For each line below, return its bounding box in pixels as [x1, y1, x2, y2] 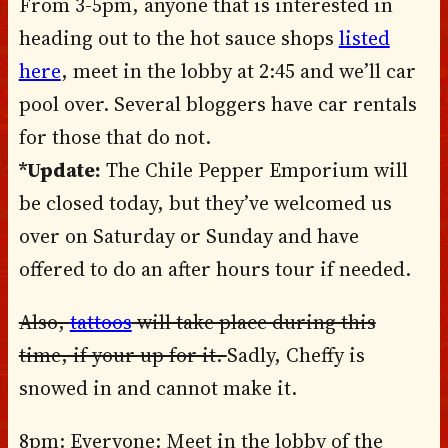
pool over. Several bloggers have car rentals [18, 89, 417, 118]
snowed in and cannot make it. [18, 373, 297, 402]
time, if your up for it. [18, 340, 227, 369]
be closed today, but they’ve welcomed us [18, 188, 392, 217]
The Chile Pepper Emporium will [100, 155, 408, 184]
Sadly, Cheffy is [226, 340, 365, 369]
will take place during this [131, 307, 376, 336]
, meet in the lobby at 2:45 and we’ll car [60, 56, 416, 85]
